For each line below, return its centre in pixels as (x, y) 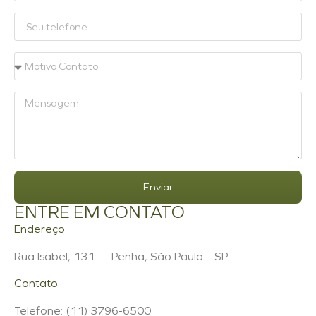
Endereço (39, 229)
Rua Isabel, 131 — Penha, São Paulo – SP (121, 256)
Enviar (158, 187)
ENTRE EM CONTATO (99, 213)
